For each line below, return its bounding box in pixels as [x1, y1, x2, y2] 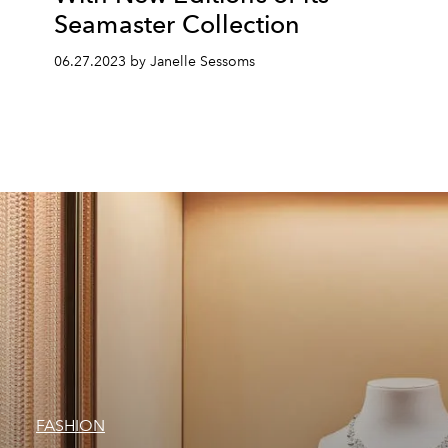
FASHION [36, 416, 105, 435]
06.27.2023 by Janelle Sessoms [54, 53, 255, 70]
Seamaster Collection [54, 9, 301, 39]
